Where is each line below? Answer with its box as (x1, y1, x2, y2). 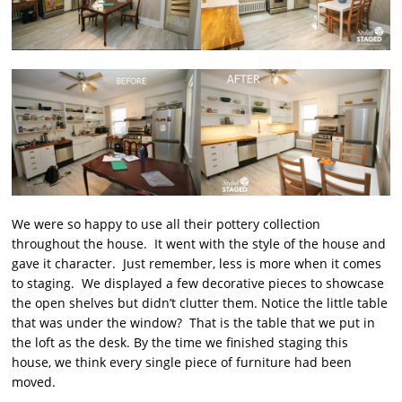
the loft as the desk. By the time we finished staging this (12, 333, 349, 351)
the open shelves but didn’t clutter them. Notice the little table (12, 293, 389, 311)
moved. (12, 372, 57, 390)
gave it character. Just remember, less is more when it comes (12, 254, 382, 272)
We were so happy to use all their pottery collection (12, 214, 321, 232)
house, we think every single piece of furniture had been (12, 353, 353, 371)
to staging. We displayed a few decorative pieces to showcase (12, 274, 385, 292)
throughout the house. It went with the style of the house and (12, 234, 387, 252)
